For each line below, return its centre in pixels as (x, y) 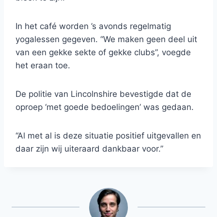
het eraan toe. (43, 66)
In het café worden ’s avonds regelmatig (93, 26)
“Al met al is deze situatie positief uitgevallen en (108, 136)
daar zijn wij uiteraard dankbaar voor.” (89, 149)
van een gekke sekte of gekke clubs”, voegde (103, 53)
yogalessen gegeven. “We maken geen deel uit (106, 39)
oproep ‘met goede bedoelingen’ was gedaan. (105, 107)
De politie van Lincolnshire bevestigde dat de (103, 94)
